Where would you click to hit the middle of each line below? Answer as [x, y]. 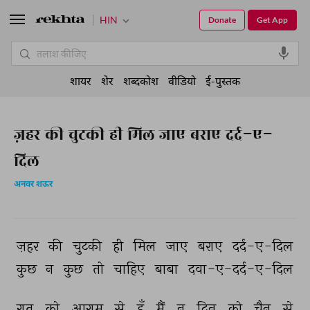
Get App [272, 20]
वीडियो [182, 81]
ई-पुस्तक [223, 81]
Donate [222, 20]
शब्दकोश [141, 81]
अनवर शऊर [33, 185]
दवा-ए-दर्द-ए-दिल [242, 270]
